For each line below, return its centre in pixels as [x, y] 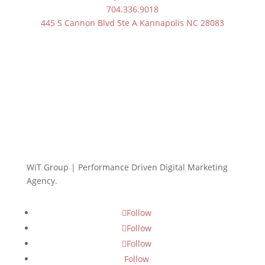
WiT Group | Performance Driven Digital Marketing [127, 167]
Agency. [42, 180]
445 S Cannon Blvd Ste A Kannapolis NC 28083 [132, 22]
